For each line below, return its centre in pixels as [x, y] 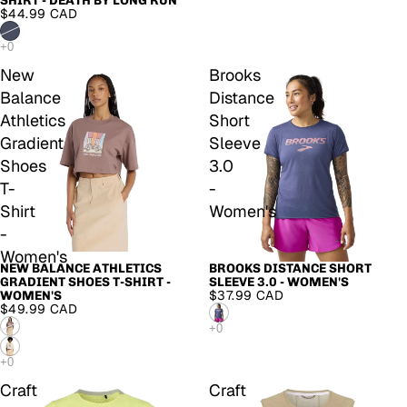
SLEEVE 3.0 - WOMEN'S [279, 283]
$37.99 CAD [247, 296]
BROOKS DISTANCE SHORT [290, 269]
